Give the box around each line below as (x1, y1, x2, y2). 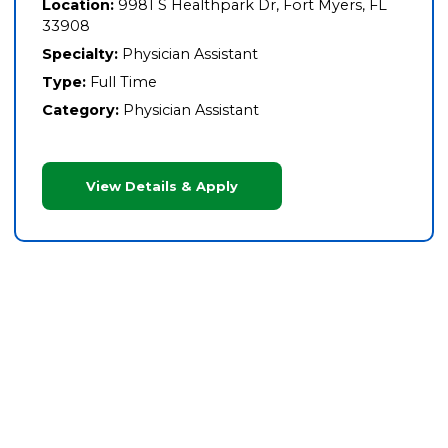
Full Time (89, 73, 157, 92)
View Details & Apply (85, 177, 238, 194)
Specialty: (41, 45, 118, 64)
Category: (41, 101, 119, 120)
